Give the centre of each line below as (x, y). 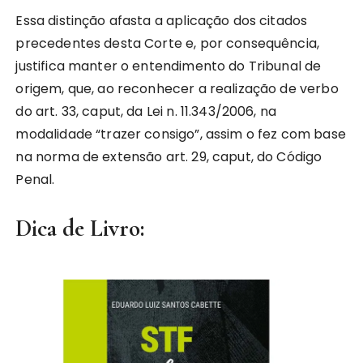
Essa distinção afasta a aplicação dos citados (162, 21)
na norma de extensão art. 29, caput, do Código (169, 157)
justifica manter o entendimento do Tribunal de (169, 66)
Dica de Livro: (80, 228)
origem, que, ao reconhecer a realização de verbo (177, 89)
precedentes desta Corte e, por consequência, (168, 43)
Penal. (35, 179)
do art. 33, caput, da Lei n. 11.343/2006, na (146, 111)
